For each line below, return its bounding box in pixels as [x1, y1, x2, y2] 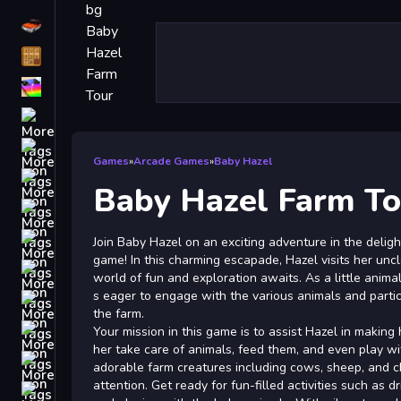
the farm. [93, 305, 144, 322]
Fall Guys [59, 260, 119, 278]
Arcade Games [133, 154, 209, 168]
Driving [59, 17, 105, 35]
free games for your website [59, 108, 240, 126]
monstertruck [59, 291, 143, 309]
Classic [59, 47, 105, 65]
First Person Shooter [59, 139, 191, 157]
